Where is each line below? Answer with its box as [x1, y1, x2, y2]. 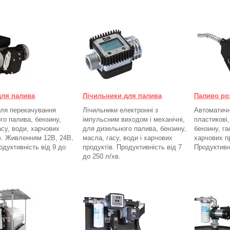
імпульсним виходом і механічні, [83, 115, 185, 123]
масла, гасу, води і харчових [83, 133, 172, 142]
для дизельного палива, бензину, [83, 124, 186, 132]
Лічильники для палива [83, 91, 162, 100]
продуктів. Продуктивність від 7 [83, 143, 182, 151]
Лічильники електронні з [83, 106, 158, 114]
